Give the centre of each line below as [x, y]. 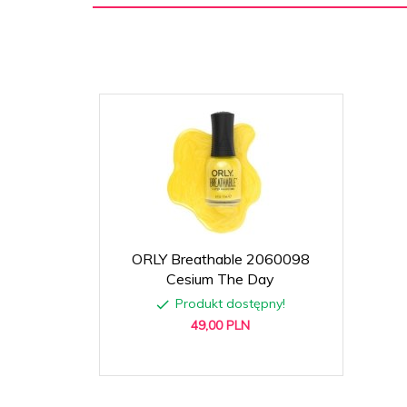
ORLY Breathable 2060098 [220, 258]
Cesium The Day [220, 278]
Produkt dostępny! [230, 303]
